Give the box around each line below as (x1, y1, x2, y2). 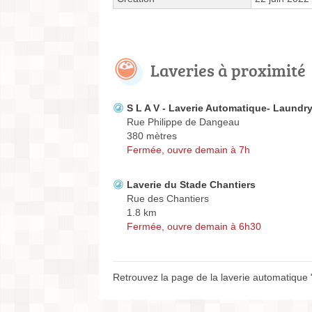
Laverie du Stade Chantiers (127, 179, 256, 191)
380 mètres (127, 130, 177, 142)
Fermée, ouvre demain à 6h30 (127, 221, 261, 233)
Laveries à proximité (150, 58, 306, 82)
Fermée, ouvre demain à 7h (127, 144, 250, 156)
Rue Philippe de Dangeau (127, 116, 240, 128)
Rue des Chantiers (127, 193, 209, 205)
